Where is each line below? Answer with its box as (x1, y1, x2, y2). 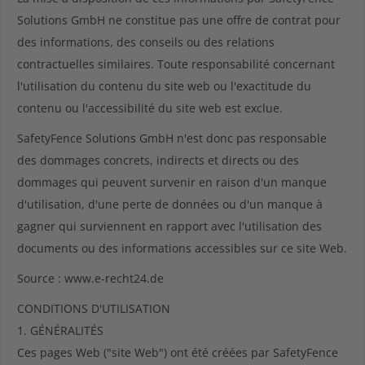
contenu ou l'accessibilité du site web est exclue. (17, 100, 283, 116)
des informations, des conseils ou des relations (17, 34, 275, 50)
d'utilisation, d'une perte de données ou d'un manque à (17, 196, 323, 212)
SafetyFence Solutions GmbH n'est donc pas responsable (17, 130, 327, 146)
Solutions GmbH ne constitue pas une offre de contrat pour (17, 12, 341, 28)
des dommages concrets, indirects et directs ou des (17, 152, 299, 168)
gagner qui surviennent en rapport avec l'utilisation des (17, 218, 322, 234)
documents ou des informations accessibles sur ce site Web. (17, 240, 347, 256)
